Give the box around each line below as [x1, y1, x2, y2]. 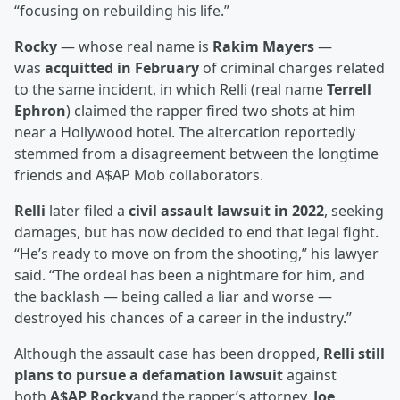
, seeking [324, 201, 384, 221]
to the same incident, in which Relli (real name [14, 79, 327, 100]
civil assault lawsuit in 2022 [129, 201, 324, 221]
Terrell [327, 79, 371, 100]
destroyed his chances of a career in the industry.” [14, 308, 352, 329]
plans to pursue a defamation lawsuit [14, 365, 283, 386]
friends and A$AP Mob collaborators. [14, 165, 263, 186]
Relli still [323, 344, 385, 364]
